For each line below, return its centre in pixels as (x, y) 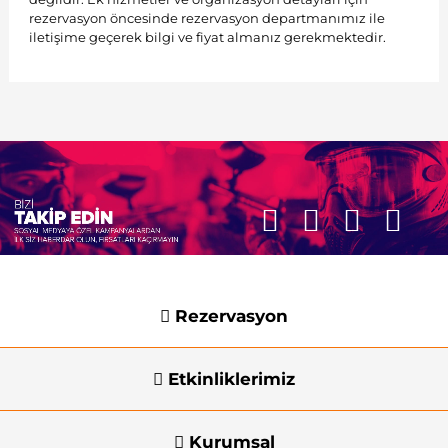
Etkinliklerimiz (229, 378)
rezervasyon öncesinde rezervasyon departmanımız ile (206, 17)
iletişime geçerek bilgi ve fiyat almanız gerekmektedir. (207, 36)
